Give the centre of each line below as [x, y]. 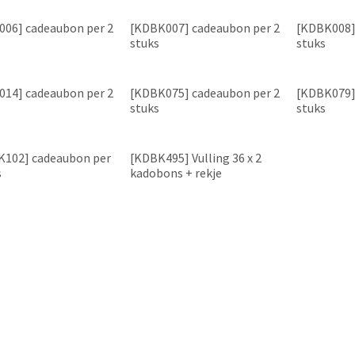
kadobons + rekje [176, 172]
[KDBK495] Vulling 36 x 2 [196, 157]
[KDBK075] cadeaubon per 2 [205, 92]
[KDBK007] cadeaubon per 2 [205, 27]
